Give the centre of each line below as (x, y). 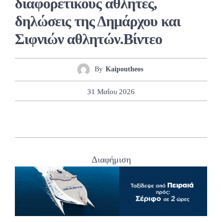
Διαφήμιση (111, 160)
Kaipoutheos (124, 69)
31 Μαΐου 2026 (111, 91)
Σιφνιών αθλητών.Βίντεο (88, 39)
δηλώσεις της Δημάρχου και (98, 21)
